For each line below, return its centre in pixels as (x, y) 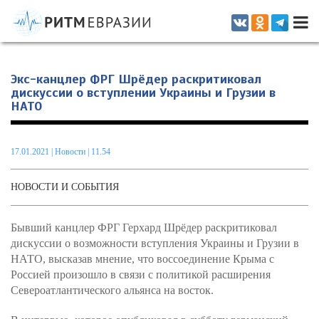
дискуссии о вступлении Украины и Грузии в (143, 93)
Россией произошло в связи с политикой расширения (141, 274)
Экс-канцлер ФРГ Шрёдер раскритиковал (136, 79)
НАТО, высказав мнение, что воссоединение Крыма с (142, 259)
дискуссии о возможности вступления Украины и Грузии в (155, 243)
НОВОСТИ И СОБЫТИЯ (65, 187)
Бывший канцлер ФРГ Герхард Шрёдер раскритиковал (144, 228)
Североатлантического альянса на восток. (112, 290)
